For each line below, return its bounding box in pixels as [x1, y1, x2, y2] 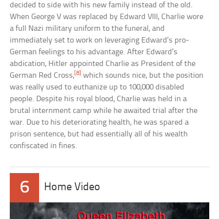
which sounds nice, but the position [81, 71, 204, 80]
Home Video [44, 182, 101, 194]
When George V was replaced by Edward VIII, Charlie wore [10, 13, 204, 22]
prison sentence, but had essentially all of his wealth [10, 130, 188, 139]
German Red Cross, [10, 71, 75, 80]
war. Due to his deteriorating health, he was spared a [10, 118, 189, 127]
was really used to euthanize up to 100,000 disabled [10, 83, 185, 92]
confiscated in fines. [10, 142, 78, 151]
